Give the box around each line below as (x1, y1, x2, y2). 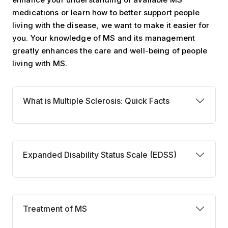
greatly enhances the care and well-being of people (12, 46, 208, 55)
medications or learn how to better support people (12, 8, 199, 17)
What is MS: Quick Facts (12, 87, 105, 97)
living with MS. (12, 59, 68, 68)
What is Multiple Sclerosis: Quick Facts (23, 96, 169, 106)
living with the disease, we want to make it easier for (12, 20, 210, 30)
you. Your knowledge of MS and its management (12, 33, 195, 43)
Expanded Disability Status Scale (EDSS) (23, 150, 177, 160)
